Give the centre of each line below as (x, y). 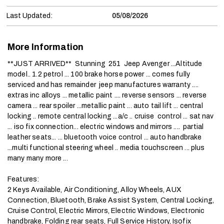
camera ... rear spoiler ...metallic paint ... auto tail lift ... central (105, 106)
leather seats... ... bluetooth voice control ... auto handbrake (105, 137)
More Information (45, 47)
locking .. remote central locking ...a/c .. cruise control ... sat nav (111, 116)
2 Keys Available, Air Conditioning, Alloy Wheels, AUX (94, 190)
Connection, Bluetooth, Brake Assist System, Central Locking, (111, 200)
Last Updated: (29, 16)
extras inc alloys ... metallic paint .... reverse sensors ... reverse (107, 95)
